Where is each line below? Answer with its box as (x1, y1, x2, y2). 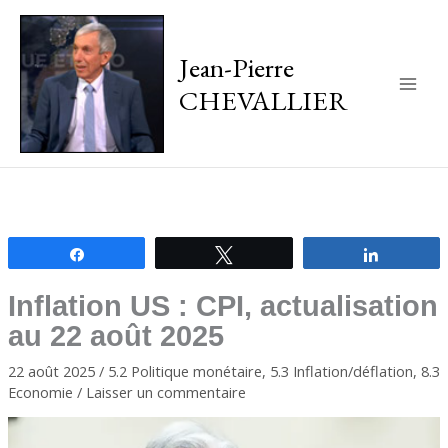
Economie (7, 381, 73, 402)
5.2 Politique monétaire (107, 360, 262, 381)
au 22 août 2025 (7, 319, 224, 352)
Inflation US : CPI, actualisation (7, 289, 438, 322)
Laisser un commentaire (85, 381, 246, 402)
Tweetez (245, 246, 295, 261)
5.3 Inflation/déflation (269, 360, 413, 381)
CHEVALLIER (178, 81, 348, 118)
